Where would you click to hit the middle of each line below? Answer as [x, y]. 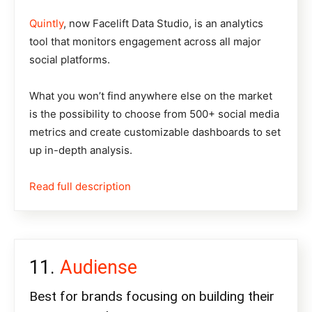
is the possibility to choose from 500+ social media [154, 114]
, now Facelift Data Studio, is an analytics [163, 24]
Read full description [80, 187]
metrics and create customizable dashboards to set [155, 132]
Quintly [46, 24]
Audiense [99, 268]
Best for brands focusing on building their [152, 297]
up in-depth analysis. [81, 150]
